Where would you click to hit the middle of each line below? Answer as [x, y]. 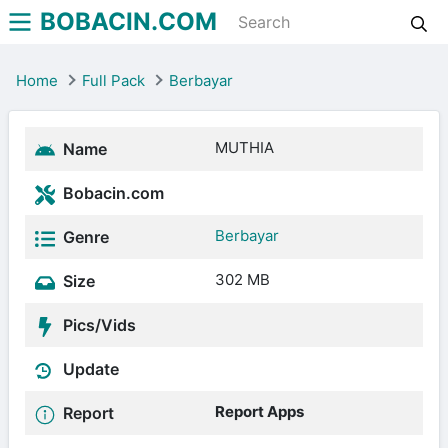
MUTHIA [244, 147]
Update [89, 369]
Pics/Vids [97, 325]
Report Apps [259, 411]
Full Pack [113, 80]
